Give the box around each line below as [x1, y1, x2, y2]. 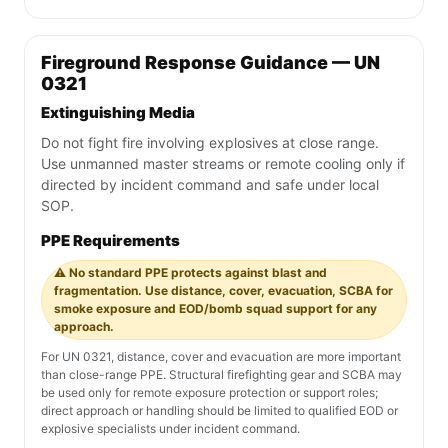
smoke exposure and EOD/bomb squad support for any [54, 301, 377, 317]
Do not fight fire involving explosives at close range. [41, 134, 379, 152]
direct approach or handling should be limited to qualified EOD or [41, 403, 398, 419]
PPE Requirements [41, 231, 180, 251]
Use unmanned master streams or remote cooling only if [41, 155, 405, 173]
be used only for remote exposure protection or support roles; [41, 385, 378, 401]
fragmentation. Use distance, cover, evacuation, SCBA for [54, 283, 393, 299]
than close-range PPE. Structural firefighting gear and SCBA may [41, 367, 402, 383]
